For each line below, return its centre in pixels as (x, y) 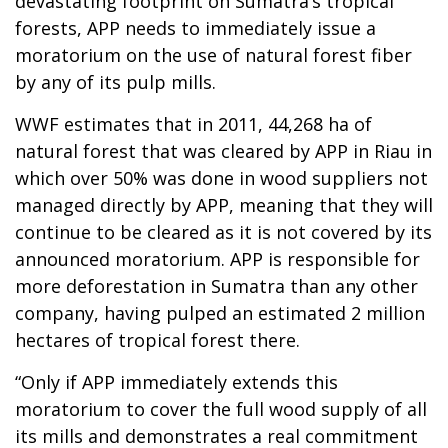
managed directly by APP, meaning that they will (224, 204)
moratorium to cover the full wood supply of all (221, 408)
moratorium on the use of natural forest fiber (213, 54)
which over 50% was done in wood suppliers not (221, 177)
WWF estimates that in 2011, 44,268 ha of (193, 123)
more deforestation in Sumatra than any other (216, 285)
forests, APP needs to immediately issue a (195, 27)
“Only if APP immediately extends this (176, 381)
